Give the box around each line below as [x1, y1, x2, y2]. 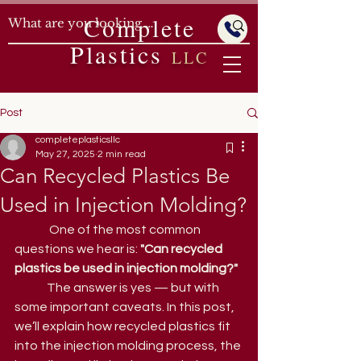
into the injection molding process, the [15, 339, 243, 352]
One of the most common [15, 223, 47, 236]
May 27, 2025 [35, 149, 95, 160]
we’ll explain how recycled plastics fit [15, 320, 233, 333]
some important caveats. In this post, [15, 301, 237, 313]
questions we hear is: [15, 243, 140, 255]
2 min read [98, 149, 146, 160]
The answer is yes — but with [15, 281, 47, 294]
